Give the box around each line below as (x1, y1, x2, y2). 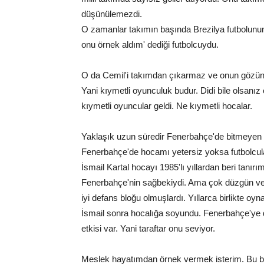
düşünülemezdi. (81, 9, 142, 19)
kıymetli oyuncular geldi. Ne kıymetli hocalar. (81, 101, 252, 111)
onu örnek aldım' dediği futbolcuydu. (81, 39, 219, 50)
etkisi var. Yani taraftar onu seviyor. (81, 223, 215, 234)
